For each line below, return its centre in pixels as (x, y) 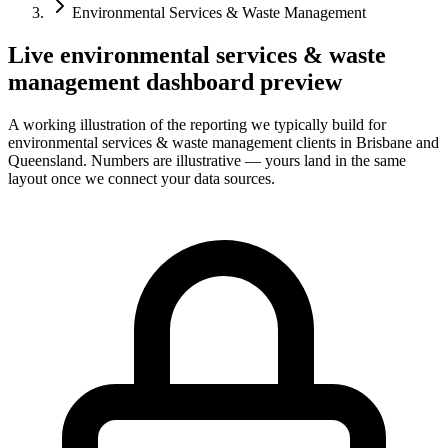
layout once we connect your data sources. (141, 178)
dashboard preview (241, 81)
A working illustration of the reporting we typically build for (197, 124)
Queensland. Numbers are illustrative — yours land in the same (207, 160)
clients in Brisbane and (365, 142)
